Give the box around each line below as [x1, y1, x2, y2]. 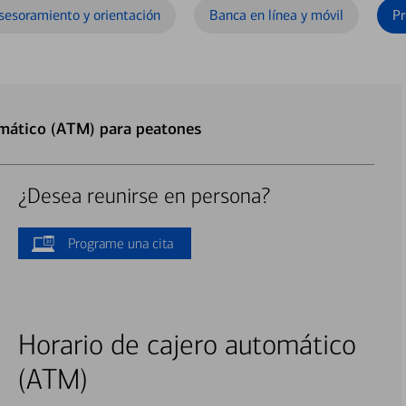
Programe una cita [67, 235, 173, 252]
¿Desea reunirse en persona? [17, 183, 270, 209]
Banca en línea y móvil [209, 6, 343, 24]
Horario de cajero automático [17, 328, 356, 362]
